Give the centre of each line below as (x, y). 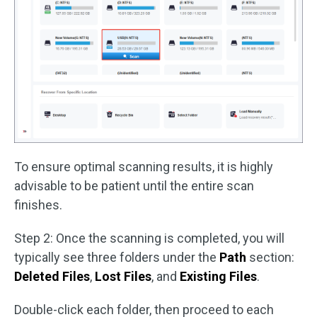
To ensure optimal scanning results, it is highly (144, 167)
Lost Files (123, 276)
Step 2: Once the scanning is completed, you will (149, 238)
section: (270, 257)
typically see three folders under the (117, 257)
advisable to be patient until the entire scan (134, 186)
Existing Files (218, 276)
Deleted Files (52, 276)
